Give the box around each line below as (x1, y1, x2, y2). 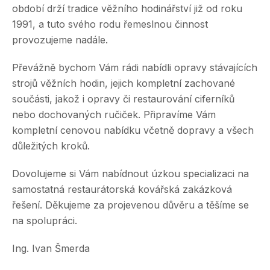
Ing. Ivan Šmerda (12, 242, 90, 254)
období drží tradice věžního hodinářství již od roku (12, 2, 242, 14)
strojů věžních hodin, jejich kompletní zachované (12, 77, 235, 89)
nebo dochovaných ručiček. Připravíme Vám (12, 108, 216, 121)
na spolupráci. (12, 215, 77, 227)
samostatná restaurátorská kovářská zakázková (12, 183, 232, 195)
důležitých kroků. (12, 140, 90, 152)
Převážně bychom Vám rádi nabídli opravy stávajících (12, 61, 257, 74)
